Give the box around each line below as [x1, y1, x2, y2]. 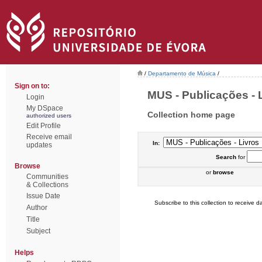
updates [26, 141, 52, 149]
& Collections [26, 181, 68, 189]
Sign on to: [15, 82, 50, 90]
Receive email [26, 133, 72, 141]
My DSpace [26, 104, 63, 112]
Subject [26, 227, 50, 235]
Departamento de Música [148, 70, 216, 77]
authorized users [26, 112, 71, 119]
